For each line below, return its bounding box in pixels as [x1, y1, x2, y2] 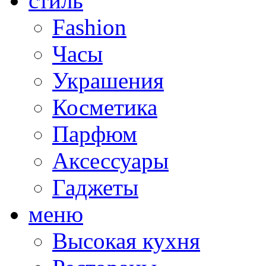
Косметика [52, 94, 157, 120]
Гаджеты [52, 174, 138, 200]
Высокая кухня [52, 227, 200, 254]
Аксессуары [52, 147, 169, 173]
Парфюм [52, 121, 137, 147]
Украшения [52, 67, 164, 93]
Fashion [52, 14, 126, 40]
